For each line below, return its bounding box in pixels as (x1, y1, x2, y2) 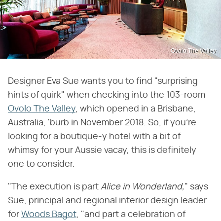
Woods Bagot (21, 210, 76, 219)
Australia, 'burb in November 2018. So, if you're (8, 118, 196, 127)
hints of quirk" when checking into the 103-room (8, 90, 205, 100)
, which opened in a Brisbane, (75, 104, 196, 113)
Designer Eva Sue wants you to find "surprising (8, 76, 198, 86)
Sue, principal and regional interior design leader (8, 196, 207, 205)
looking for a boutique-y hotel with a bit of (8, 132, 181, 141)
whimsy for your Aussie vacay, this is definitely (8, 146, 196, 155)
